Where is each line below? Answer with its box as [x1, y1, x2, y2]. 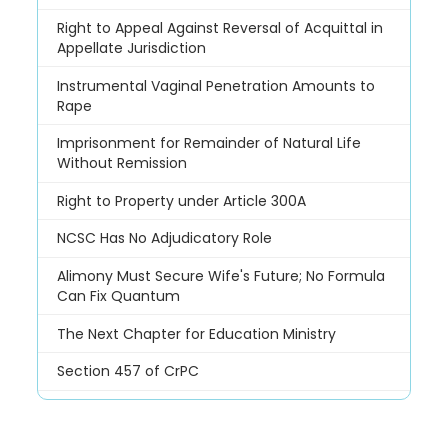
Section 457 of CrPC [56, 361, 199, 382]
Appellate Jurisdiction [56, 38, 206, 59]
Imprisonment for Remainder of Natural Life [56, 133, 361, 154]
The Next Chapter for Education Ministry [56, 323, 336, 344]
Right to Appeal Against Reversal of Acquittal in [56, 18, 383, 39]
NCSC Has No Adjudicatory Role [56, 228, 272, 249]
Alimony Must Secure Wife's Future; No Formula [56, 266, 385, 287]
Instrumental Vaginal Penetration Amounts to [56, 75, 375, 96]
